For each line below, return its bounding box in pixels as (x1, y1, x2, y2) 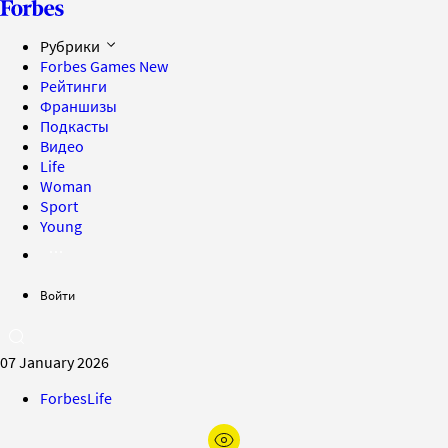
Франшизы (40, 96, 117, 116)
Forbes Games (40, 56, 139, 76)
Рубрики (40, 36, 103, 56)
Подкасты (40, 116, 109, 136)
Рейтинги (40, 76, 107, 96)
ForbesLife (40, 388, 112, 408)
